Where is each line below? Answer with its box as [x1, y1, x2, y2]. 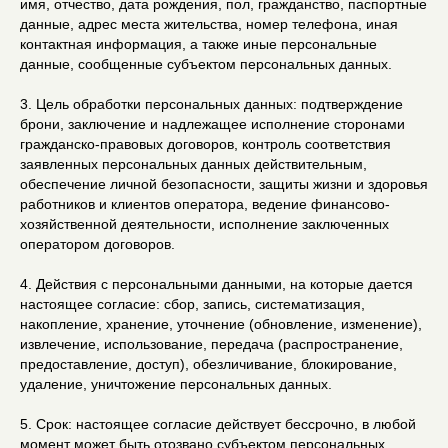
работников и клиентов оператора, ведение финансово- [20, 196, 390, 212]
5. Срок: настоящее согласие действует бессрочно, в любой [20, 416, 416, 432]
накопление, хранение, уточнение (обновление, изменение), [20, 316, 422, 332]
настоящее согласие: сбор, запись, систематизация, [20, 296, 365, 312]
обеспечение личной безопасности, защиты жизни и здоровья [20, 176, 428, 192]
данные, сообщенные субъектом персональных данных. [20, 56, 392, 72]
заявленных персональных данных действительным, [20, 156, 367, 172]
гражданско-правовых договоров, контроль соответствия [20, 136, 391, 152]
